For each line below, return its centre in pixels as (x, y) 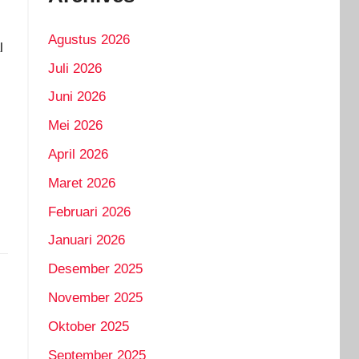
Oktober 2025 (88, 326)
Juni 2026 (77, 97)
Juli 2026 (75, 68)
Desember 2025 (95, 269)
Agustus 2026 (89, 39)
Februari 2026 (89, 212)
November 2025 (95, 297)
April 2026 (78, 155)
